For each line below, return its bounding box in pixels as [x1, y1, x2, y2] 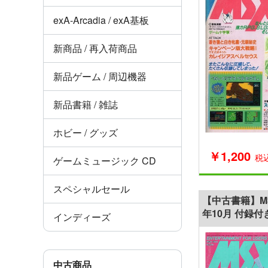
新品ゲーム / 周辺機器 [53, 69, 147, 83]
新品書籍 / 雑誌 [53, 97, 118, 111]
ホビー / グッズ [53, 125, 118, 139]
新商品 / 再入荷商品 [53, 41, 137, 55]
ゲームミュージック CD [53, 153, 156, 167]
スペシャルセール [53, 181, 130, 196]
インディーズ [53, 209, 111, 224]
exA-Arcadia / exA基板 [53, 13, 149, 27]
